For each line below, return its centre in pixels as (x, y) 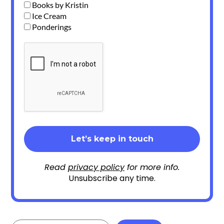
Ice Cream (49, 15)
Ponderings (51, 26)
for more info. (152, 167)
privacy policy (96, 167)
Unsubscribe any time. (112, 178)
